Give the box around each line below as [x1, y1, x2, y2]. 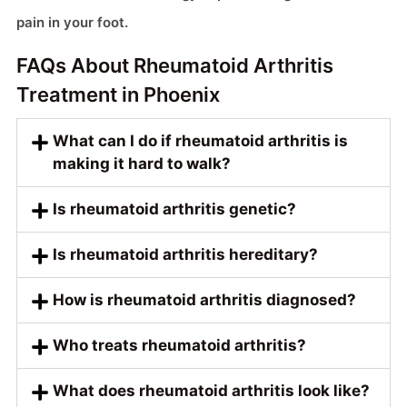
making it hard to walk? [53, 154, 231, 173]
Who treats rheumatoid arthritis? [53, 335, 306, 354]
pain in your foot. [16, 13, 128, 31]
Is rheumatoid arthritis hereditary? [53, 244, 318, 263]
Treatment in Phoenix [16, 82, 220, 106]
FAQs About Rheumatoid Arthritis [16, 53, 333, 77]
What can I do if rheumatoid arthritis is [53, 131, 348, 150]
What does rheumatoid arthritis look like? [53, 381, 370, 400]
